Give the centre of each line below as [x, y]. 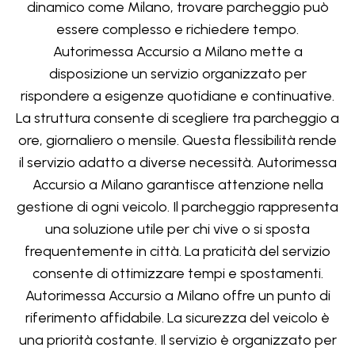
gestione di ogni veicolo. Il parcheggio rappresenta [177, 207]
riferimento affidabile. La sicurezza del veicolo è [177, 318]
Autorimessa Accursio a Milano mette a [177, 52]
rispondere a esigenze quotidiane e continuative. [177, 96]
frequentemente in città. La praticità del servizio [177, 251]
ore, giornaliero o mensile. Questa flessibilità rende [177, 140]
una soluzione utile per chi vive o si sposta [177, 229]
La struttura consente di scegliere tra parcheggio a [177, 118]
